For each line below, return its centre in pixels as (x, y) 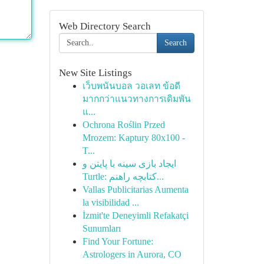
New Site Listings (95, 73)
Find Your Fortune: (118, 241)
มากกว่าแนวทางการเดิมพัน (136, 99)
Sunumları (101, 228)
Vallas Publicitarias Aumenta (135, 189)
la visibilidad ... (110, 202)
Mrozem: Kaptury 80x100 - (133, 138)
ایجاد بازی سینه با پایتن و (129, 164)
